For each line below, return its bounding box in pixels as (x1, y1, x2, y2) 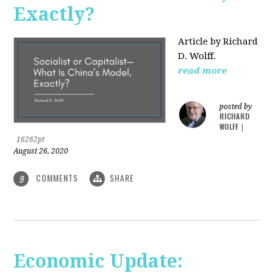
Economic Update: (13, 250, 183, 272)
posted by (219, 102, 252, 111)
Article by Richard (178, 35, 258, 47)
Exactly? (13, 3, 96, 25)
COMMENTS (34, 171, 81, 184)
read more (178, 65, 227, 76)
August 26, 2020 (13, 146, 69, 155)
